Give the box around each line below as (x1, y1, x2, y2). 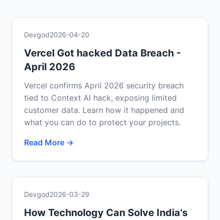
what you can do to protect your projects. (24, 117, 181, 127)
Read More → (24, 137, 74, 147)
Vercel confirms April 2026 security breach (24, 81, 184, 90)
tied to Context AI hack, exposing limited (24, 93, 177, 103)
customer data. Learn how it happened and (24, 105, 184, 115)
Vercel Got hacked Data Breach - (24, 47, 181, 59)
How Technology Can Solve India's (24, 207, 188, 219)
